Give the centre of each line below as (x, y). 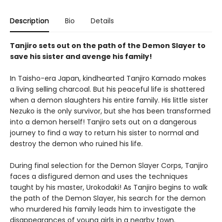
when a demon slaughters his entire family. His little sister (109, 100)
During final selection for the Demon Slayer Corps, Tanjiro (109, 165)
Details (102, 21)
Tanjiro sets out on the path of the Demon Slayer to (108, 45)
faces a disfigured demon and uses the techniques (99, 176)
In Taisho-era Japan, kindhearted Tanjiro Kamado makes (108, 78)
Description (29, 21)
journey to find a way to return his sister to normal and (104, 133)
